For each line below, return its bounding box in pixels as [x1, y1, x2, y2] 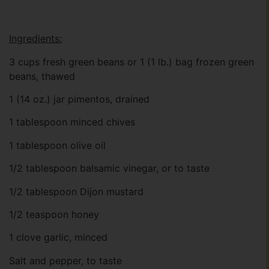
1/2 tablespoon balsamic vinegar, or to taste [9, 162, 210, 175]
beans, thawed [9, 70, 75, 82]
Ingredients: [9, 32, 62, 45]
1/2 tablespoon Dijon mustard [9, 185, 144, 198]
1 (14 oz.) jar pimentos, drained [9, 93, 150, 106]
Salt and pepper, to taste [9, 254, 122, 267]
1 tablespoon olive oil [9, 139, 106, 151]
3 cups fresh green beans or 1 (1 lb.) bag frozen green [9, 55, 254, 68]
